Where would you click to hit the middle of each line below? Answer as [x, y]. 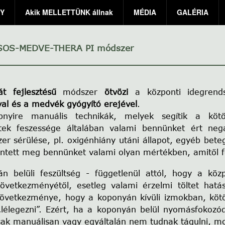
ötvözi [117, 92]
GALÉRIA [193, 12]
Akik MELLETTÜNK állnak [69, 12]
